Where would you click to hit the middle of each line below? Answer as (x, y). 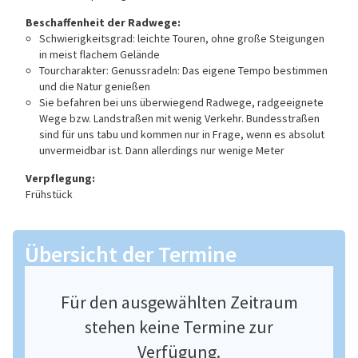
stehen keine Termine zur (179, 327)
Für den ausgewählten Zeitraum (179, 302)
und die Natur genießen (95, 87)
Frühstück (49, 195)
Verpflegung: (60, 179)
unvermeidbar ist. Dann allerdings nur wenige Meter (162, 151)
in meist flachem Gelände (99, 55)
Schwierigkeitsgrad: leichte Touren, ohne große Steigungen (182, 39)
